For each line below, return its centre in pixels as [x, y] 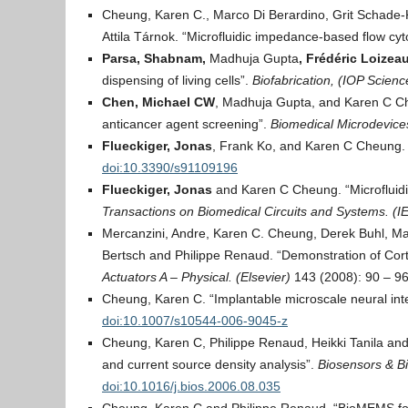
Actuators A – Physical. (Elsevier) [196, 277]
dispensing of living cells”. [177, 80]
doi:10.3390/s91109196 [170, 168]
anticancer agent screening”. [186, 124]
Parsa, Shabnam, [156, 58]
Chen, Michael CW [158, 102]
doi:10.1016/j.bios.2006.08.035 [191, 386]
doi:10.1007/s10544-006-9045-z [195, 321]
